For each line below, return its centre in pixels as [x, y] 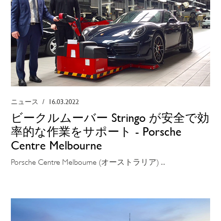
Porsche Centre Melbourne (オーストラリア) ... [88, 162]
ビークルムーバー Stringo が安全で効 [110, 118]
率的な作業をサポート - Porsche [96, 131]
